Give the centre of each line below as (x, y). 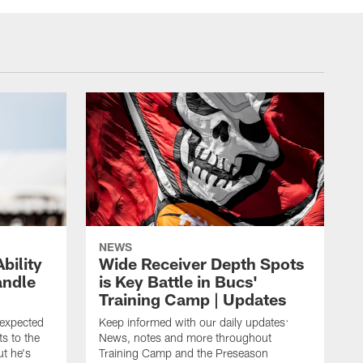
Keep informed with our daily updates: (194, 322)
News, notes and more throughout (185, 338)
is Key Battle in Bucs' (178, 282)
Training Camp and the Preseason (184, 353)
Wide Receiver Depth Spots (201, 264)
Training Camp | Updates (192, 299)
